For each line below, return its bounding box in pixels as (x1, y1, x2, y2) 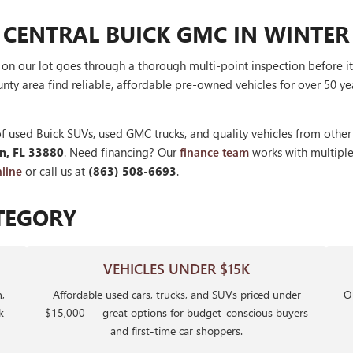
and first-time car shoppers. (110, 323, 243, 339)
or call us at (22, 163, 88, 180)
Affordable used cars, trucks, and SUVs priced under (52, 287, 301, 303)
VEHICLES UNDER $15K (103, 259, 250, 279)
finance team (180, 144, 249, 161)
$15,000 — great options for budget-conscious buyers (45, 305, 308, 321)
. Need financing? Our (64, 144, 180, 161)
